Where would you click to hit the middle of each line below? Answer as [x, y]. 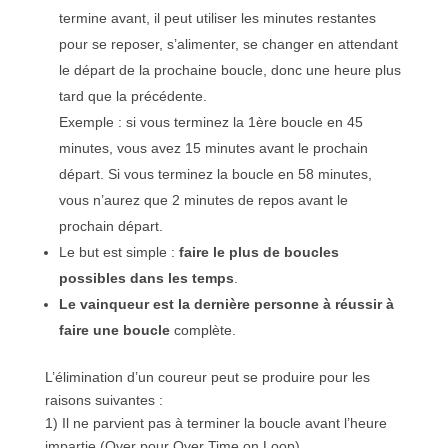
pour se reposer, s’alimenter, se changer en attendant [228, 43]
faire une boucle [114, 329]
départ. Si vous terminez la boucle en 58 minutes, [215, 173]
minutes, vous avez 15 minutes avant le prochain [213, 147]
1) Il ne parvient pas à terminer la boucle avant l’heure [215, 422]
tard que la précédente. [132, 95]
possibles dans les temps [146, 277]
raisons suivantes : [103, 399]
